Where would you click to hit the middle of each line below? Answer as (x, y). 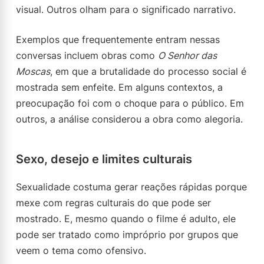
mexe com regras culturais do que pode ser (113, 203)
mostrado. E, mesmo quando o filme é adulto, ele (126, 219)
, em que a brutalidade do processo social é (148, 71)
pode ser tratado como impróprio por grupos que (127, 235)
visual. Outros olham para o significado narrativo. (126, 9)
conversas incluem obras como (87, 55)
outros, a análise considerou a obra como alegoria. (129, 119)
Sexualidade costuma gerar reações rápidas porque (131, 187)
